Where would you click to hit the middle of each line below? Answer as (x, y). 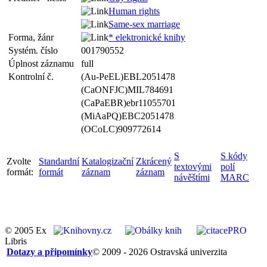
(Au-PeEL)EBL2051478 (128, 77)
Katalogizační (108, 161)
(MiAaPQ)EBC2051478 (128, 116)
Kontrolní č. (33, 77)
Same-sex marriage (144, 24)
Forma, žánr (33, 37)
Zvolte (19, 161)
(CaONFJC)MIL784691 (127, 90)
